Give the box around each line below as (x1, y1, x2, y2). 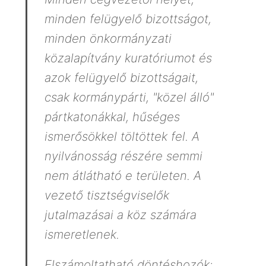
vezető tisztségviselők (44, 188, 169, 203)
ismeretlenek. (44, 227, 119, 242)
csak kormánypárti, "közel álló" (44, 90, 214, 105)
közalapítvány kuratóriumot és (44, 50, 212, 66)
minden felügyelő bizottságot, (44, 11, 211, 27)
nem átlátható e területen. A (44, 168, 201, 183)
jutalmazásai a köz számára (44, 207, 197, 223)
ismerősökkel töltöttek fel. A (44, 129, 199, 144)
